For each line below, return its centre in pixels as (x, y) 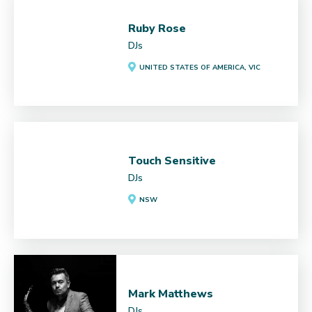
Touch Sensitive (172, 161)
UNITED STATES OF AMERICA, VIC (200, 68)
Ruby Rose (157, 29)
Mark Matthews (171, 294)
